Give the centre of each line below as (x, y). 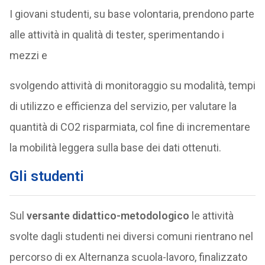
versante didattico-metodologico (108, 216)
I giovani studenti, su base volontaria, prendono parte (132, 14)
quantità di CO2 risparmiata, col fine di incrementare (130, 127)
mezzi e (28, 55)
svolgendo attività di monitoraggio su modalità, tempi (132, 85)
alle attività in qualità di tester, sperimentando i (117, 35)
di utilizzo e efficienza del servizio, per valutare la (123, 106)
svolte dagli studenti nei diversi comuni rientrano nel (131, 236)
